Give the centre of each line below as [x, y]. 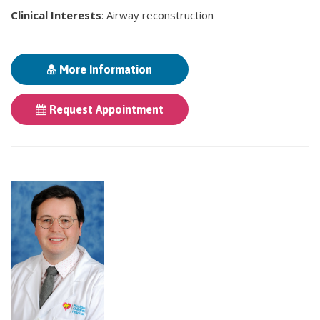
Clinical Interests [56, 15]
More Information [104, 70]
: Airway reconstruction [157, 15]
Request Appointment [105, 110]
